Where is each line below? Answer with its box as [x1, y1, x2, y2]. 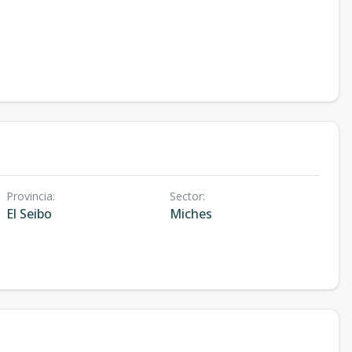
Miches [169, 205, 212, 222]
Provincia [6, 189, 53, 203]
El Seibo [6, 205, 52, 222]
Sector [169, 189, 203, 203]
